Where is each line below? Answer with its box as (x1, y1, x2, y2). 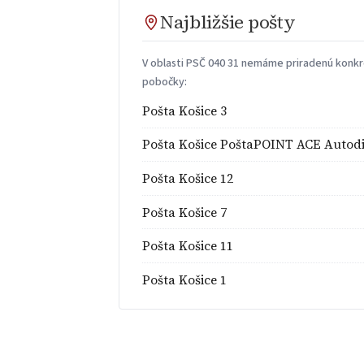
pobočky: (142, 73, 188, 90)
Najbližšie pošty (160, 10, 296, 36)
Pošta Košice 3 (142, 102, 227, 119)
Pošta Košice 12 (142, 169, 234, 187)
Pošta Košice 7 (142, 203, 227, 221)
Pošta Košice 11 (142, 237, 234, 255)
